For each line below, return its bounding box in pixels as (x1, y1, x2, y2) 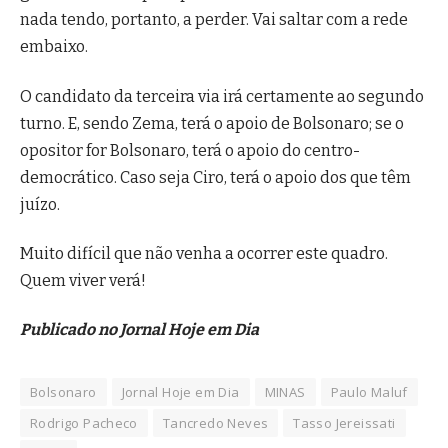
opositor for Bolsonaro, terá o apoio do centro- (20, 140, 360, 160)
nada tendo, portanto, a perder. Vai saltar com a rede (20, 10, 408, 30)
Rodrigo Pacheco (30, 414, 138, 433)
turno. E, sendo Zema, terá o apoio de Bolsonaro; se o (20, 113, 404, 133)
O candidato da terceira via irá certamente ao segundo (20, 86, 424, 106)
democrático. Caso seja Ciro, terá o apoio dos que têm (20, 167, 411, 187)
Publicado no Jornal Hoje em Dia (20, 320, 259, 340)
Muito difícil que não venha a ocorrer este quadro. (20, 243, 388, 263)
